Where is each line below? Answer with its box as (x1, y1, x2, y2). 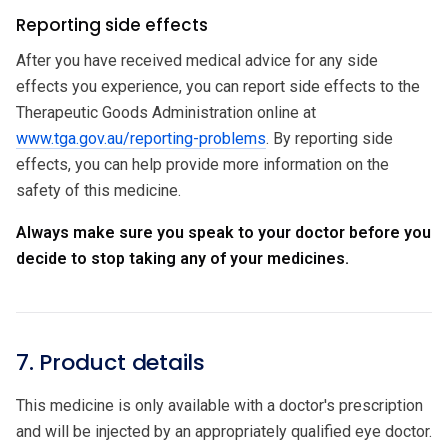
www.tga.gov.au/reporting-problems (16, 128, 266, 148)
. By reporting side (266, 128, 393, 148)
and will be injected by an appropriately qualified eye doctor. (16, 421, 432, 441)
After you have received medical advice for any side (16, 50, 378, 70)
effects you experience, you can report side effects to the (16, 76, 420, 96)
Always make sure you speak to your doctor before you (16, 222, 431, 242)
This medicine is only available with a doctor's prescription (16, 395, 423, 415)
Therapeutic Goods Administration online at (16, 102, 316, 122)
